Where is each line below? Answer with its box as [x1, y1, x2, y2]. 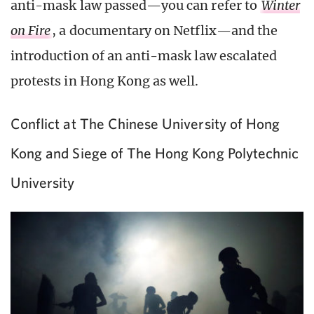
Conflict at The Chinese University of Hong [11, 115, 280, 132]
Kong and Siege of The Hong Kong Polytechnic [11, 144, 299, 162]
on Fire [11, 22, 51, 39]
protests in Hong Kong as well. [11, 73, 199, 90]
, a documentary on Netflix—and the [52, 22, 278, 39]
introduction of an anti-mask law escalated [11, 48, 278, 64]
